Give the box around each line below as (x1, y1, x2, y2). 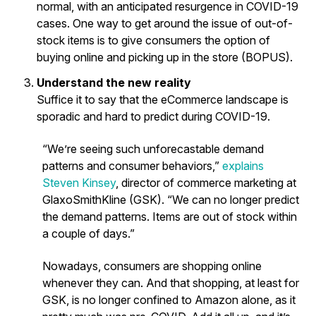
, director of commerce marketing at (116, 175, 296, 190)
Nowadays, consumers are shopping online (42, 258, 262, 273)
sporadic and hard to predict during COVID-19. (37, 109, 270, 123)
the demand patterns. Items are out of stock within (42, 209, 297, 224)
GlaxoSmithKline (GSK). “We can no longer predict (42, 192, 299, 207)
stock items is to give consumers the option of (37, 32, 270, 47)
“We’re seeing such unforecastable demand (42, 141, 264, 156)
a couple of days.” (42, 226, 135, 241)
